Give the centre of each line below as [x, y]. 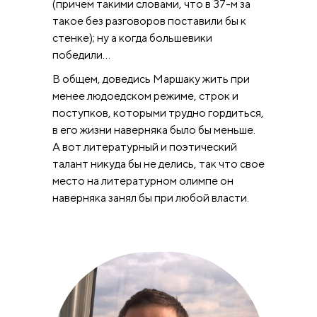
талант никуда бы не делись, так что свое [158, 163]
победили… [81, 54]
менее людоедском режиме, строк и [145, 96]
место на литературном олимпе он [143, 180]
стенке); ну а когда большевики [132, 38]
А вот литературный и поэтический [145, 146]
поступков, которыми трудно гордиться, [158, 113]
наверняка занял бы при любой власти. [151, 197]
